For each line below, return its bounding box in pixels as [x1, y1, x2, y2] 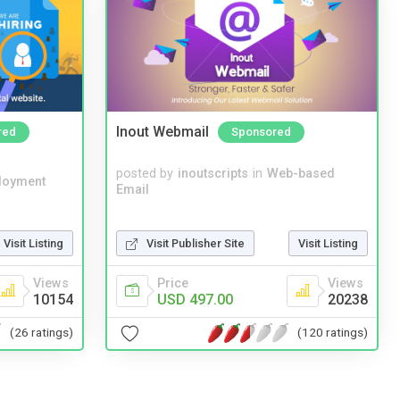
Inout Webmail [116, 123, 209, 141]
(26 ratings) [10, 325, 73, 340]
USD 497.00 [157, 290, 233, 308]
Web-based [267, 165, 335, 181]
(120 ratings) [297, 325, 368, 340]
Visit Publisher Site [146, 236, 245, 250]
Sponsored [231, 125, 291, 139]
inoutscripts [178, 165, 248, 181]
